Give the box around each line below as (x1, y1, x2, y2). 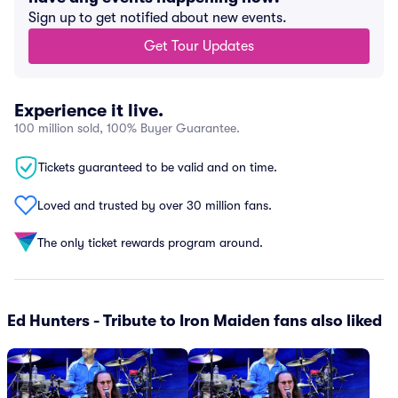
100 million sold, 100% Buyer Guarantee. (14, 121, 240, 135)
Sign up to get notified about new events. (28, 10, 287, 26)
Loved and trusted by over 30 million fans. (37, 197, 272, 212)
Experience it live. (14, 100, 163, 121)
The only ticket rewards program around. (37, 235, 263, 250)
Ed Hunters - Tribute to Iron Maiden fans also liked (7, 312, 382, 330)
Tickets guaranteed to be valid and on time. (38, 160, 277, 174)
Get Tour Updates (144, 38, 254, 54)
